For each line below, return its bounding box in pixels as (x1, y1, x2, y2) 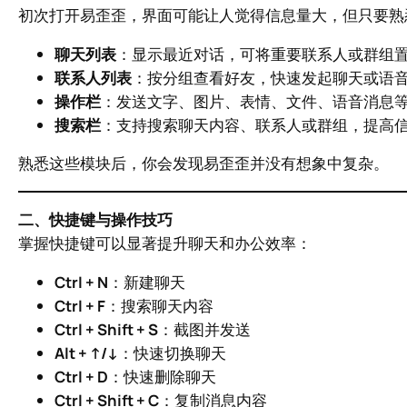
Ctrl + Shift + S (55, 318, 158, 340)
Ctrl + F (55, 294, 105, 316)
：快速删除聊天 (108, 365, 216, 387)
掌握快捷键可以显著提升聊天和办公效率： (18, 233, 312, 253)
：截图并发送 (158, 318, 251, 340)
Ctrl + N (55, 271, 108, 293)
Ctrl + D (55, 365, 108, 387)
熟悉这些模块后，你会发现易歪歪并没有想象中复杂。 (18, 153, 389, 174)
